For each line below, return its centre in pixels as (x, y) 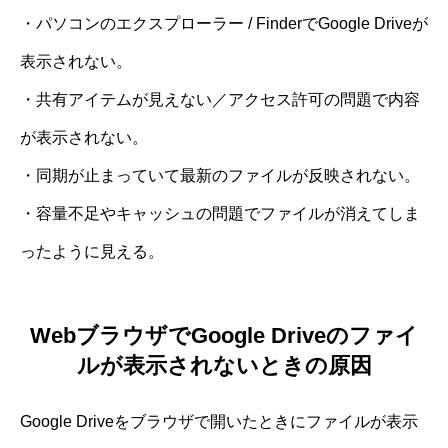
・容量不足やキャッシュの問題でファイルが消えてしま (220, 213)
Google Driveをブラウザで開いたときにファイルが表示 (219, 422)
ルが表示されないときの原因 (224, 366)
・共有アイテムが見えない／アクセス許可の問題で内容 (220, 99)
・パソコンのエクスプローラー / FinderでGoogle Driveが (224, 23)
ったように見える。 (92, 251)
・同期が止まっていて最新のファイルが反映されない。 (220, 175)
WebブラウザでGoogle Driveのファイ (224, 336)
